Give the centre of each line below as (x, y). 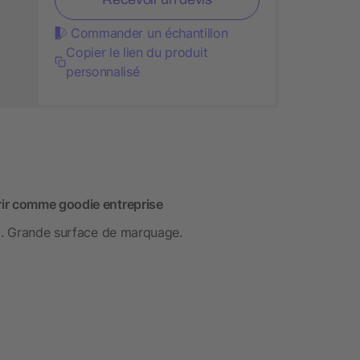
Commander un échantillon (149, 33)
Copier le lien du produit (137, 52)
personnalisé (103, 71)
